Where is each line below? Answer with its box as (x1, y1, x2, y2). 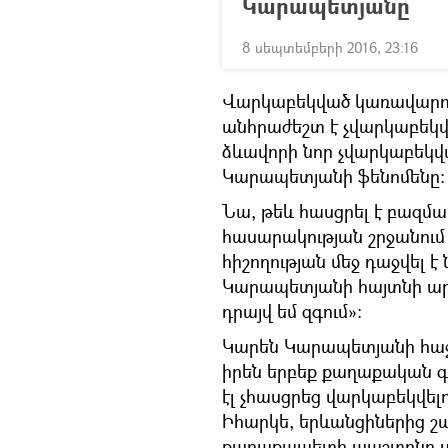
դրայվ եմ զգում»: (222, 299, 362, 323)
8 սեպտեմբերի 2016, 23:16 (242, 38, 418, 57)
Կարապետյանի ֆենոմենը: (222, 164, 445, 188)
